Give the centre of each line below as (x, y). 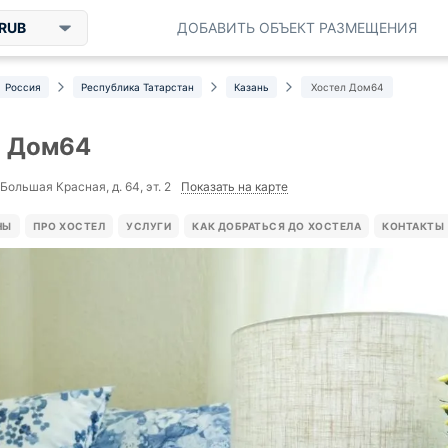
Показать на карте (234, 186)
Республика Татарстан (137, 87)
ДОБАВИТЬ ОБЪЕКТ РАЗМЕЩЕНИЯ (297, 27)
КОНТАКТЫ (413, 226)
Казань (251, 87)
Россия (23, 87)
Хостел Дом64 (347, 87)
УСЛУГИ (149, 226)
